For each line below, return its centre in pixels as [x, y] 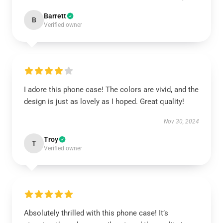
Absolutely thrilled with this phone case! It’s [96, 213]
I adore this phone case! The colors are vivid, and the [111, 90]
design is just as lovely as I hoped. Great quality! [104, 102]
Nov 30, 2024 [181, 121]
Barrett [55, 16]
